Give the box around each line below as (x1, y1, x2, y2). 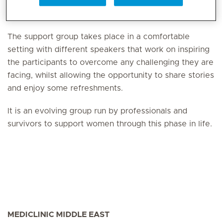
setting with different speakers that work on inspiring (7, 46, 210, 54)
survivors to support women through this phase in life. (7, 120, 215, 128)
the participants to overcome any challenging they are (7, 58, 214, 66)
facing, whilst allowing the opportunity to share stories (7, 71, 214, 79)
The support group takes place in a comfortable (7, 33, 190, 41)
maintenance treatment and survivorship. (7, 5, 167, 13)
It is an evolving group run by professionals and (7, 107, 187, 115)
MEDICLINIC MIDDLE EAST (7, 211, 110, 219)
